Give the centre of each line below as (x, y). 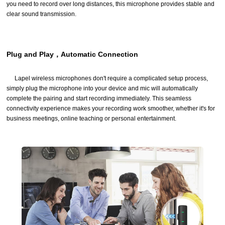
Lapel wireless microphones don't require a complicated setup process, (111, 78)
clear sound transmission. (41, 14)
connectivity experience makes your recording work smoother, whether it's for (111, 108)
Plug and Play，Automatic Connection (72, 54)
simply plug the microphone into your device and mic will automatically (102, 88)
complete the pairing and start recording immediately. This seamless (99, 98)
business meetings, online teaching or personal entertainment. (91, 118)
